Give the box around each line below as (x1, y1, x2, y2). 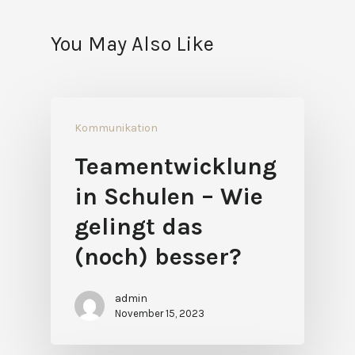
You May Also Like (51, 32, 214, 55)
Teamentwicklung (74, 151, 277, 181)
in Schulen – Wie (74, 181, 263, 211)
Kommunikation (74, 120, 158, 135)
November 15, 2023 (115, 307, 204, 319)
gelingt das (74, 212, 203, 241)
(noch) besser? (74, 242, 242, 271)
